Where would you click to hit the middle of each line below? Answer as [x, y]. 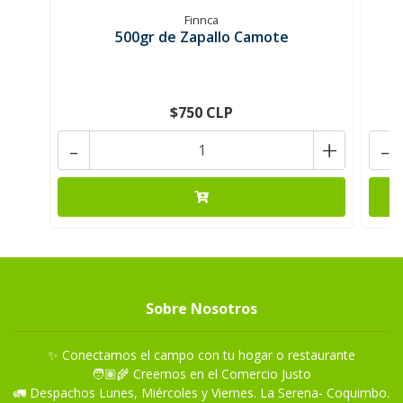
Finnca [201, 20]
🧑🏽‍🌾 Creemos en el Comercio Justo [201, 374]
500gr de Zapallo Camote [201, 37]
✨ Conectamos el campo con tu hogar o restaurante [201, 355]
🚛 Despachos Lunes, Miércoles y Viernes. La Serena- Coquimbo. [201, 393]
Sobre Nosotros [201, 309]
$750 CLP [201, 112]
